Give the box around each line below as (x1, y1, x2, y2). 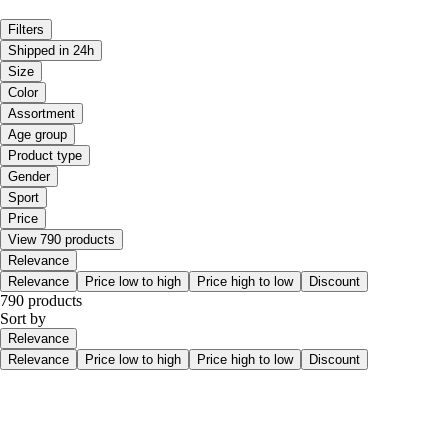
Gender (8, 168, 50, 184)
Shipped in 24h (8, 42, 94, 58)
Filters (8, 21, 44, 37)
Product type (8, 147, 82, 163)
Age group (8, 126, 67, 142)
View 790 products (8, 231, 115, 247)
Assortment (8, 105, 75, 121)
